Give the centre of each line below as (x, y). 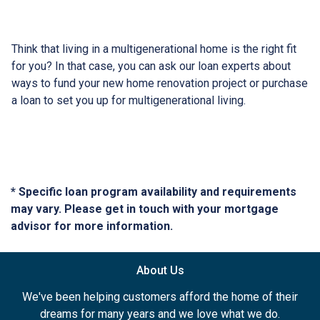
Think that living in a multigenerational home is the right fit (154, 49)
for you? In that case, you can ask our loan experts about (151, 66)
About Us (160, 270)
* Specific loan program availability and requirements (154, 191)
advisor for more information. (92, 226)
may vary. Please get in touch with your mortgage (145, 209)
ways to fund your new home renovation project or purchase (160, 83)
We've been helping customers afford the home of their (160, 296)
